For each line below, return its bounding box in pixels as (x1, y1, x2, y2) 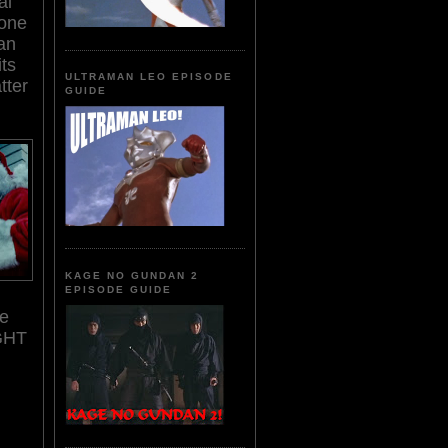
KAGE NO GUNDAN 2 (65, 269, 200, 281)
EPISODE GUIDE (65, 283, 173, 295)
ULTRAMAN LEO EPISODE (65, 71, 233, 83)
